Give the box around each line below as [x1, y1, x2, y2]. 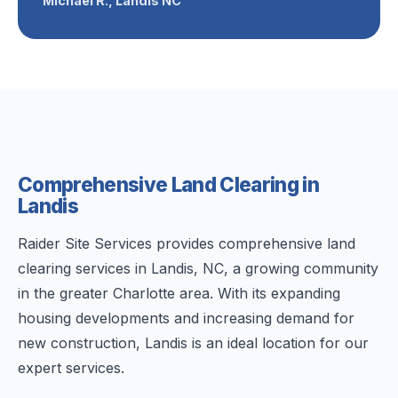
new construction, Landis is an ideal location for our [18, 334, 369, 352]
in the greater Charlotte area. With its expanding [18, 284, 340, 302]
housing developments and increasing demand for [18, 309, 354, 327]
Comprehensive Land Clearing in [18, 172, 319, 196]
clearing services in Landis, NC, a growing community [18, 259, 378, 277]
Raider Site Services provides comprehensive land [18, 235, 355, 252]
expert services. [18, 359, 124, 377]
